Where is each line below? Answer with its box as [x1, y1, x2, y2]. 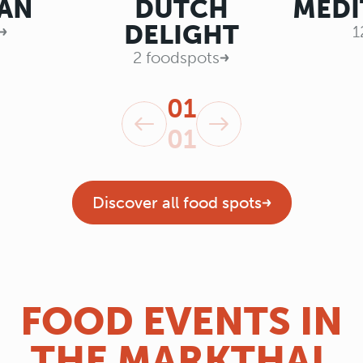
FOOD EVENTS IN [20, 298, 343, 345]
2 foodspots [133, 48, 220, 68]
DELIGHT [123, 19, 239, 51]
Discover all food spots [92, 193, 262, 213]
